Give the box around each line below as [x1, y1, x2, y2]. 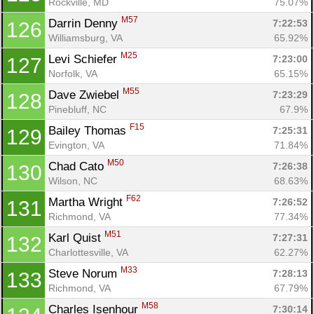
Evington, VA [48, 139, 104, 151]
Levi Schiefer [48, 52, 121, 66]
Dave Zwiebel [48, 88, 123, 102]
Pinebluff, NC [48, 103, 107, 115]
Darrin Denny [48, 16, 121, 30]
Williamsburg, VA [48, 32, 123, 43]
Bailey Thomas [48, 123, 130, 137]
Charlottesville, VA [48, 246, 128, 258]
